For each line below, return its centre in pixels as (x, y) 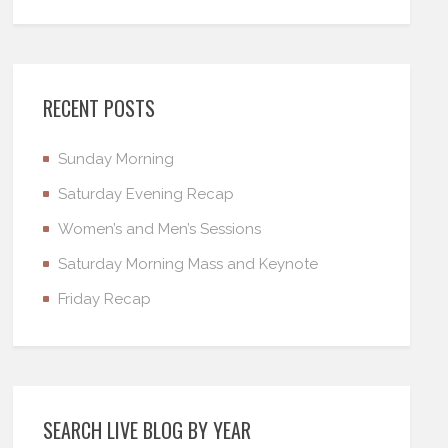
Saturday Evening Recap (146, 193)
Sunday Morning (116, 158)
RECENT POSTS (99, 107)
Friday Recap (105, 298)
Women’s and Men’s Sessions (160, 228)
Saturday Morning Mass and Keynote (188, 263)
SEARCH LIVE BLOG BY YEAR (147, 429)
